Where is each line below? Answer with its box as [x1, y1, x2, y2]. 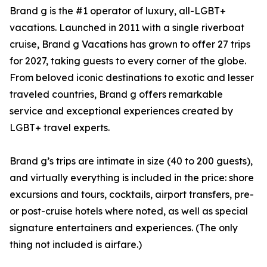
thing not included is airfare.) [10, 238, 142, 251]
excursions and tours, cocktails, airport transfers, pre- [10, 188, 254, 201]
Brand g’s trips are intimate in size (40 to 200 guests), [10, 155, 253, 167]
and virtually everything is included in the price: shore [10, 172, 254, 184]
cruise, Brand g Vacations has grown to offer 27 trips [10, 38, 250, 51]
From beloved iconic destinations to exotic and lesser [10, 72, 254, 84]
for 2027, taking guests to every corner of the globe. [10, 55, 246, 67]
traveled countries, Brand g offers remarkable [10, 88, 223, 101]
